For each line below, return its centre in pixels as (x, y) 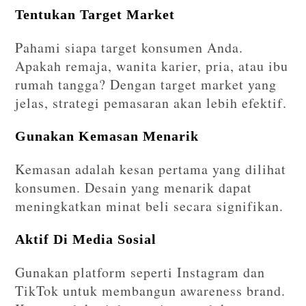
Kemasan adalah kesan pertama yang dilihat (151, 169)
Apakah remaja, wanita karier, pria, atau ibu (152, 66)
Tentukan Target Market (95, 15)
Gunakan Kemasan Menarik (107, 136)
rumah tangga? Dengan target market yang (146, 85)
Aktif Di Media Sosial (86, 239)
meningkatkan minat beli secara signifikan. (150, 206)
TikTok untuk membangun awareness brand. (151, 291)
